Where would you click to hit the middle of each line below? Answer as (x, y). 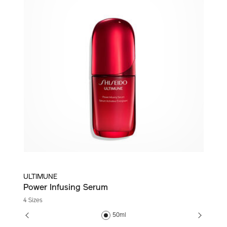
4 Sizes (33, 201)
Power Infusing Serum (65, 188)
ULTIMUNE (40, 177)
